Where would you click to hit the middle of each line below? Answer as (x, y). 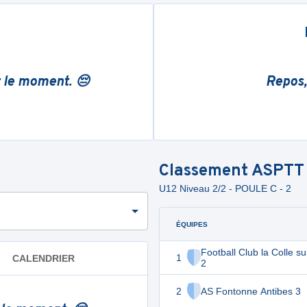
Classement (205, 171)
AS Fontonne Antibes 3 (251, 291)
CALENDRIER (44, 258)
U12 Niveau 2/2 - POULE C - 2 (225, 188)
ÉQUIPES (192, 224)
